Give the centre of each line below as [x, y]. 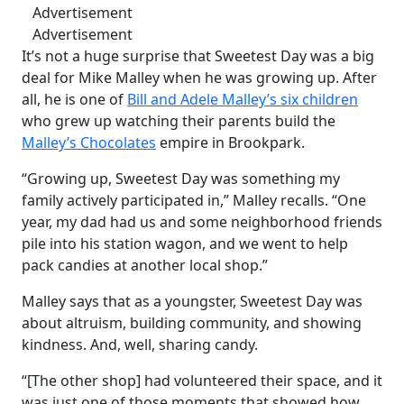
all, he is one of [74, 99]
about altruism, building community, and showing [192, 322]
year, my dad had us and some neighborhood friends [202, 221]
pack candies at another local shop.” [145, 265]
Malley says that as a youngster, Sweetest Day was [192, 301]
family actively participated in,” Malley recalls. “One [194, 200]
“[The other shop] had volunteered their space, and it [202, 380]
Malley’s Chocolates [89, 142]
